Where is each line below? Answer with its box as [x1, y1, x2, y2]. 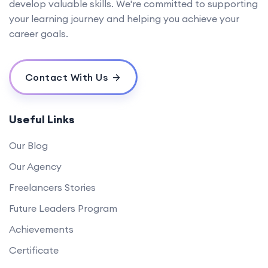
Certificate [9, 243, 59, 256]
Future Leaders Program [9, 202, 117, 214]
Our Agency [9, 160, 62, 172]
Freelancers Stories [9, 181, 96, 193]
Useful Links [9, 112, 75, 126]
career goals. [9, 27, 68, 39]
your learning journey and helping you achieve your [9, 12, 239, 25]
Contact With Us [25, 71, 108, 83]
